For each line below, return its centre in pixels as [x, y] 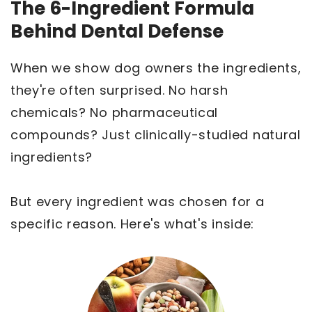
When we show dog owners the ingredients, [156, 68]
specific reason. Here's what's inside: [132, 224]
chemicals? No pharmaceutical [115, 112]
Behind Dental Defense [117, 31]
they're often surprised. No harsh [119, 90]
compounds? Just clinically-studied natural [156, 134]
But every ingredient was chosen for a [138, 201]
